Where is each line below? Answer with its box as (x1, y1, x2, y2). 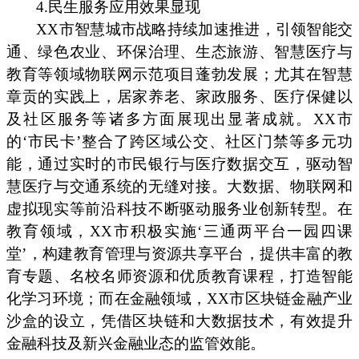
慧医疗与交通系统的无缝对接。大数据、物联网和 (6, 178, 353, 196)
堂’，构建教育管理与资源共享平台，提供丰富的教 (6, 245, 353, 263)
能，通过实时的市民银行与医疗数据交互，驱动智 (6, 155, 353, 173)
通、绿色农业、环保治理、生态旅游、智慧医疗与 (6, 43, 353, 61)
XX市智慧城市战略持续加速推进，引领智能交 (36, 21, 353, 38)
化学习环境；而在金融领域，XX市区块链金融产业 (6, 290, 353, 308)
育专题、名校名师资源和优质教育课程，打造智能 (6, 268, 353, 285)
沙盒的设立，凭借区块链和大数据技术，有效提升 (6, 313, 353, 330)
